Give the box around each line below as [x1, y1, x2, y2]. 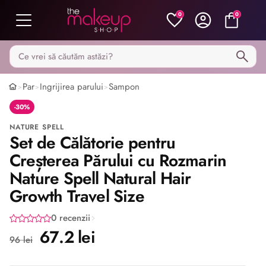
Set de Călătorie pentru [9, 131, 175, 155]
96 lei [9, 233, 33, 246]
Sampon [108, 80, 140, 93]
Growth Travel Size [9, 184, 144, 208]
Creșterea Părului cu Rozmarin [9, 148, 227, 173]
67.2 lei [40, 225, 95, 249]
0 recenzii [51, 211, 91, 224]
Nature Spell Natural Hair [9, 166, 191, 191]
